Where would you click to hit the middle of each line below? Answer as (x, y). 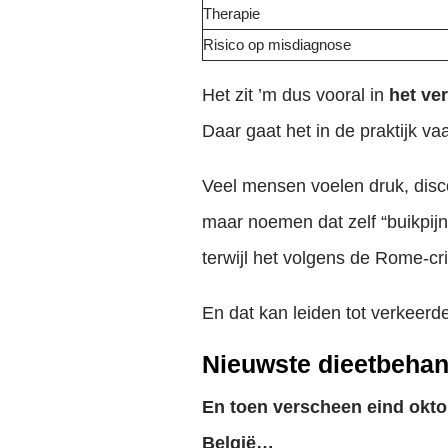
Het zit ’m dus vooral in (295, 94)
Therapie (231, 14)
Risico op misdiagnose (277, 45)
